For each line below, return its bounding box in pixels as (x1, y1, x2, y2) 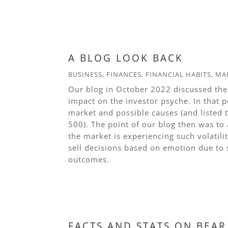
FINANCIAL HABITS (146, 70, 212, 79)
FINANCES (106, 70, 142, 79)
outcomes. (68, 154, 110, 165)
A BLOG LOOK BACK (68, 51, 184, 65)
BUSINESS (68, 70, 103, 79)
